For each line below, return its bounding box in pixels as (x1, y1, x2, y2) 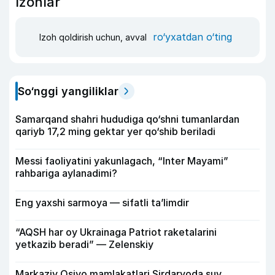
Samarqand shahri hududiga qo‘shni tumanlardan (15, 112, 239, 125)
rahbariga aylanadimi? (15, 166, 117, 179)
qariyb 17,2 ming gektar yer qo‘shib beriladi (15, 125, 215, 137)
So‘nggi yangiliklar (18, 84, 118, 98)
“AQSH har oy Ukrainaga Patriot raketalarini (15, 225, 217, 238)
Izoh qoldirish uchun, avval (39, 32, 149, 42)
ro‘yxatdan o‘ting (153, 31, 232, 43)
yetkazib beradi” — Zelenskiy (15, 238, 153, 250)
